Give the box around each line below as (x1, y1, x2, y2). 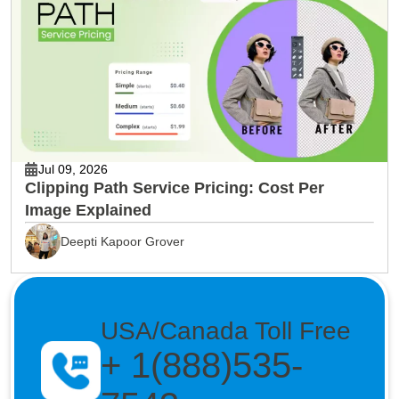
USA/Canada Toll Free (100, 316, 351, 345)
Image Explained (25, 200, 151, 219)
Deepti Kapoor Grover (61, 233, 184, 248)
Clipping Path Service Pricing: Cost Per (25, 178, 324, 197)
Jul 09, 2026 (38, 162, 108, 177)
